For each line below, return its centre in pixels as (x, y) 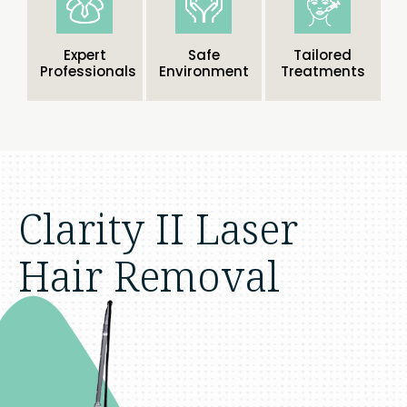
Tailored (323, 55)
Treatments (323, 71)
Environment (203, 71)
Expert (84, 55)
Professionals (88, 71)
